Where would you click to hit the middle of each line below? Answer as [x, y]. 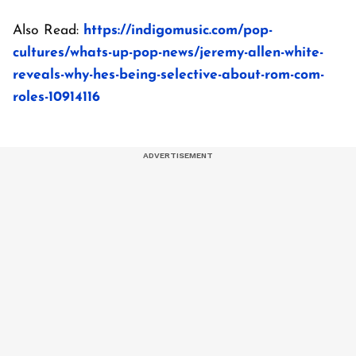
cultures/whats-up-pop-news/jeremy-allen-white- [168, 53]
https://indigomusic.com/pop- [178, 31]
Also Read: [48, 31]
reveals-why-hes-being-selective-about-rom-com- [168, 75]
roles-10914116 [56, 98]
